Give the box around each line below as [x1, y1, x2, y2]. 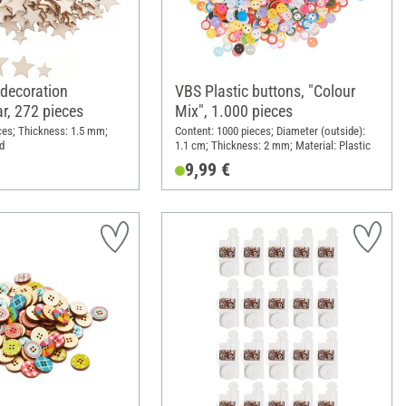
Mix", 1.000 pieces [174, 101, 293, 121]
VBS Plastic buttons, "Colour [174, 82, 355, 101]
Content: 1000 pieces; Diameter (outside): [174, 123, 365, 138]
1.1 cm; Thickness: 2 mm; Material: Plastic [174, 138, 371, 152]
